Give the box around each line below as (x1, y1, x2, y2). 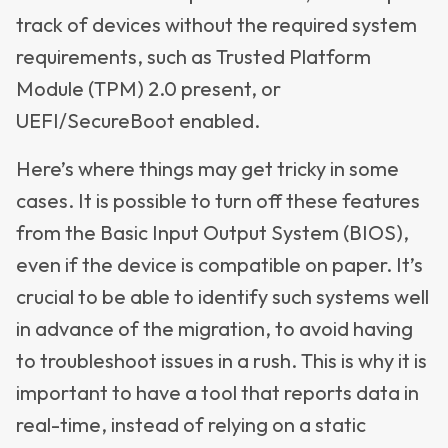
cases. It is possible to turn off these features (16, 188, 420, 213)
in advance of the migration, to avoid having (16, 316, 413, 341)
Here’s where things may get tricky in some (16, 156, 399, 181)
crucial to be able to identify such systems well (16, 284, 429, 309)
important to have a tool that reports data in (16, 380, 419, 405)
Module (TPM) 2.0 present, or (16, 76, 281, 101)
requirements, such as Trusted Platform (16, 44, 371, 69)
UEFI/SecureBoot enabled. (16, 108, 260, 133)
